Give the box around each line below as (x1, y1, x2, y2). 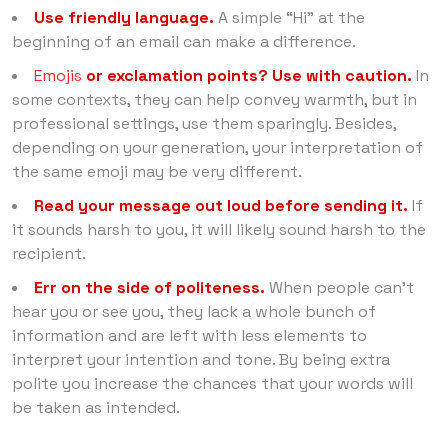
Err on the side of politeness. (34, 276, 265, 298)
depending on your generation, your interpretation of (12, 136, 423, 158)
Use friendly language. (34, 6, 214, 28)
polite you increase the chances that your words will (12, 372, 413, 394)
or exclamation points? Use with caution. (82, 64, 412, 86)
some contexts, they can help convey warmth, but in (12, 88, 417, 110)
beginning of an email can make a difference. (12, 30, 356, 52)
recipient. (12, 242, 86, 264)
